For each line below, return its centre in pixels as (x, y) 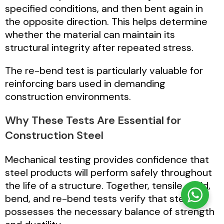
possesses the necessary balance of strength (110, 211)
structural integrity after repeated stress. (99, 47)
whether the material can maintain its (90, 34)
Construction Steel (54, 135)
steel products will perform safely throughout (108, 172)
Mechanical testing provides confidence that (107, 159)
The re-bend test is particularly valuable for (104, 70)
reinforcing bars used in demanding (85, 83)
